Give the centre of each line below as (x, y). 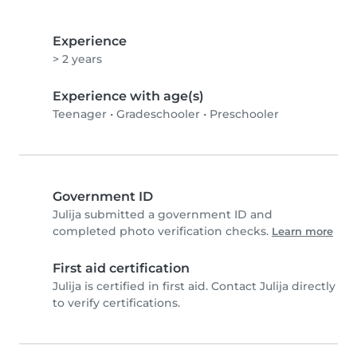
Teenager (80, 114)
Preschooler (244, 114)
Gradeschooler (158, 114)
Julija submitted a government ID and (163, 215)
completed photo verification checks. (162, 231)
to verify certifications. (116, 303)
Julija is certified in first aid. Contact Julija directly (194, 286)
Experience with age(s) (128, 96)
